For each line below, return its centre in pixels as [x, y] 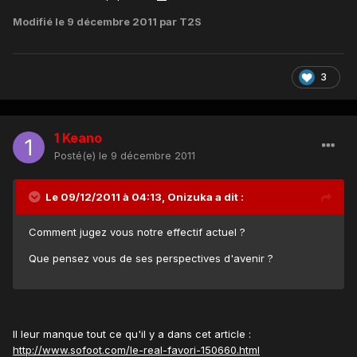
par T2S [179, 22]
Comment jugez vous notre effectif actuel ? [137, 232]
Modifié [34, 22]
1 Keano [78, 138]
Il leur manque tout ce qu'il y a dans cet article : [132, 334]
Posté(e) [76, 156]
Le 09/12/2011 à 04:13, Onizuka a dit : [145, 197]
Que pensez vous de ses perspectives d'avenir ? [151, 259]
